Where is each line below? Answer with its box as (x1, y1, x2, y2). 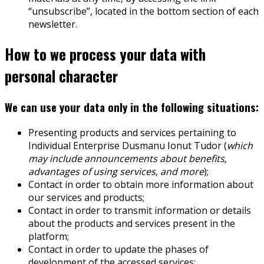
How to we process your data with (5, 43, 206, 65)
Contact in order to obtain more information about (28, 177, 253, 191)
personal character (5, 65, 118, 87)
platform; (28, 229, 69, 243)
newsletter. (28, 18, 77, 31)
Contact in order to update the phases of (28, 242, 209, 256)
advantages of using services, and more (28, 164, 204, 178)
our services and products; (28, 190, 144, 204)
